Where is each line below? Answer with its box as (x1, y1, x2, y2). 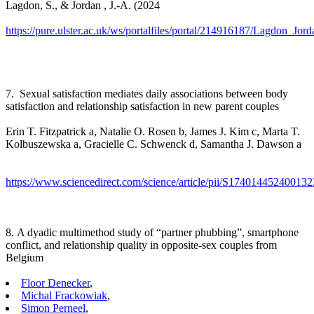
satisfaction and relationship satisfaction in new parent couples (6, 100, 279, 112)
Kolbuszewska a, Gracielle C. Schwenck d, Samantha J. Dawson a (6, 137, 301, 150)
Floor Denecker (21, 276, 90, 289)
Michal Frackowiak (21, 289, 107, 301)
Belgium (6, 251, 43, 264)
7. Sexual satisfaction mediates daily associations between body (6, 87, 288, 100)
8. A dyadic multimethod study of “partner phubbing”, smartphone (6, 226, 299, 238)
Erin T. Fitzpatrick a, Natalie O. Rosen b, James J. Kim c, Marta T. (6, 125, 300, 137)
